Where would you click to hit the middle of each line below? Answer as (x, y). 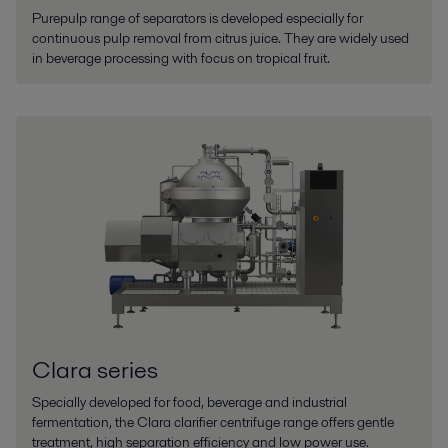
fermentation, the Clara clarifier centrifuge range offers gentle (213, 422)
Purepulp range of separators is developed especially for (197, 18)
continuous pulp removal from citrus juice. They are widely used (220, 38)
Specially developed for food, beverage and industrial (189, 402)
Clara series (95, 370)
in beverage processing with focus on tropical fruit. (181, 58)
